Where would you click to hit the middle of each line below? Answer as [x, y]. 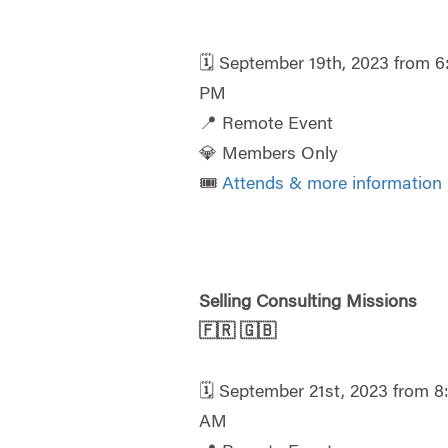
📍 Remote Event [266, 125]
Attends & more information [332, 185]
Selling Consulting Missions [308, 302]
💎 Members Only [269, 155]
